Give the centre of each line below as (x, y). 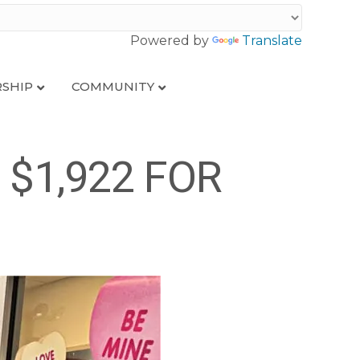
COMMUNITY (112, 86)
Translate (272, 41)
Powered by (171, 41)
